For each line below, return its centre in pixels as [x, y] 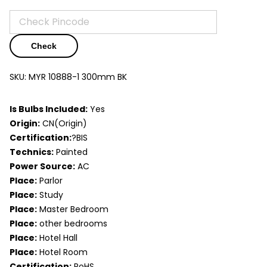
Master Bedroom [73, 209]
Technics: [32, 152]
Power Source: [42, 166]
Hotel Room [62, 252]
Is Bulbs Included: [49, 109]
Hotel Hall [57, 237]
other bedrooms [72, 223]
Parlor [50, 180]
